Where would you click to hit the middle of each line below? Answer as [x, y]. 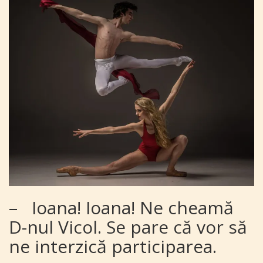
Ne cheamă [187, 208]
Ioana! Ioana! [83, 208]
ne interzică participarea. [113, 247]
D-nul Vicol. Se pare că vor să [128, 227]
